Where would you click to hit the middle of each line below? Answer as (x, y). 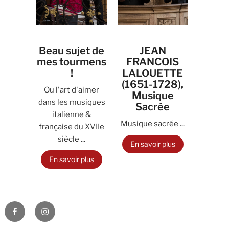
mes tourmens (72, 62)
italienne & (72, 114)
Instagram (60, 207)
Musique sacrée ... (153, 124)
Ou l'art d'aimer (72, 90)
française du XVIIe (72, 127)
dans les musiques (72, 102)
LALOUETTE (153, 73)
